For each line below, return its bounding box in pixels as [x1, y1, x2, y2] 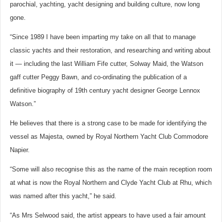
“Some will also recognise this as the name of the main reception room [10, 166, 212, 173]
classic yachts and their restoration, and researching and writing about [10, 47, 211, 54]
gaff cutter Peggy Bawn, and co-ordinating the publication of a [10, 73, 187, 81]
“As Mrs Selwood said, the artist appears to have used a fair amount [10, 212, 206, 219]
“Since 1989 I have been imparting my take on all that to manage [10, 33, 196, 41]
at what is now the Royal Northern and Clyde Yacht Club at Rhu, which [10, 179, 212, 186]
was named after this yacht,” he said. [10, 192, 116, 200]
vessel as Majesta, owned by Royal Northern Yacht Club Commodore [10, 133, 208, 140]
